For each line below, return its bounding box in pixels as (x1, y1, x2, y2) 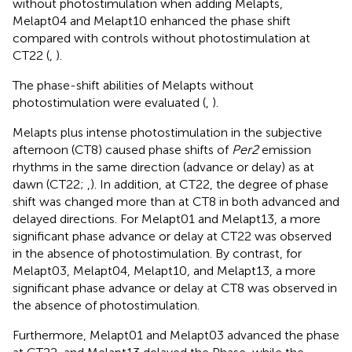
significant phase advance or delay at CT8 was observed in (13, 280, 337, 296)
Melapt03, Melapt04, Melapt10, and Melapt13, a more (13, 263, 316, 279)
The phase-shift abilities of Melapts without (13, 78, 254, 93)
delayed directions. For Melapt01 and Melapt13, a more (13, 211, 321, 227)
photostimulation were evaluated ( (13, 95, 206, 111)
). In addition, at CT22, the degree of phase (90, 177, 328, 192)
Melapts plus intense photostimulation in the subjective (13, 125, 322, 141)
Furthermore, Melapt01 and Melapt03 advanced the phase (13, 328, 339, 343)
